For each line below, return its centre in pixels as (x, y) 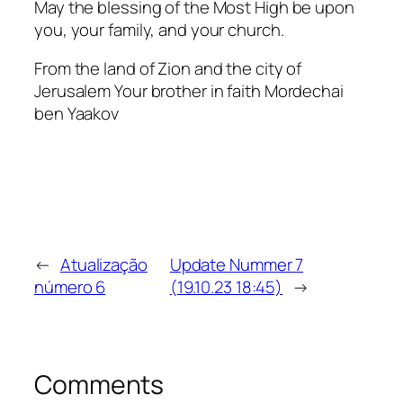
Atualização (103, 265)
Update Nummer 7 (237, 265)
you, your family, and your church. (159, 29)
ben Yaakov (77, 114)
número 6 (70, 287)
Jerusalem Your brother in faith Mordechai (189, 91)
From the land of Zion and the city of (168, 69)
